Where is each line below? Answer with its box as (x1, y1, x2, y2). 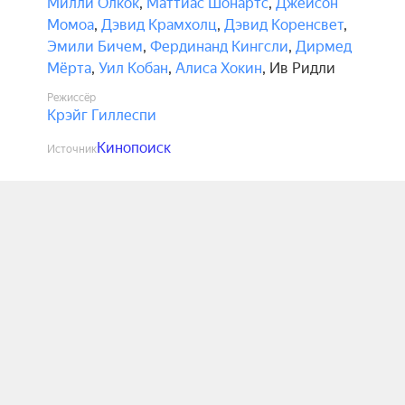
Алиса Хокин (175, 60, 262, 77)
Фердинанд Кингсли (150, 38, 288, 55)
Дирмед (296, 38, 352, 55)
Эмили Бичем (47, 38, 143, 55)
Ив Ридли (269, 60, 335, 77)
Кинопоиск (97, 139, 171, 156)
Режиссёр (47, 91, 96, 104)
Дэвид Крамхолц (101, 16, 217, 33)
